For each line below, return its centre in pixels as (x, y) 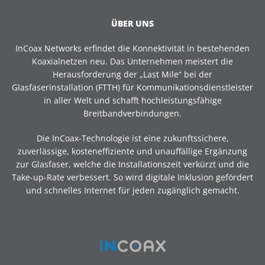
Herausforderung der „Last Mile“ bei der (132, 74)
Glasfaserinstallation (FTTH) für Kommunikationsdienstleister (132, 87)
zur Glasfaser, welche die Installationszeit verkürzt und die (132, 164)
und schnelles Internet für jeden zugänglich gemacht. (132, 190)
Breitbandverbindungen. (132, 113)
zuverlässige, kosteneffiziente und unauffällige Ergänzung (132, 151)
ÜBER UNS (132, 23)
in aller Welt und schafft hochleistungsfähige (132, 100)
